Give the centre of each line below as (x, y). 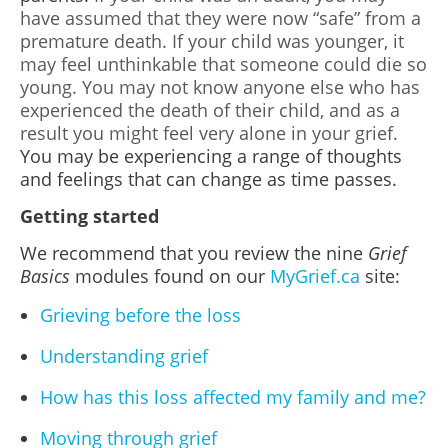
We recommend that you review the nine (194, 253)
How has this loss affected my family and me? (233, 397)
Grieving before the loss (140, 315)
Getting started (89, 216)
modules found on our (170, 276)
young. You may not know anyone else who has (220, 87)
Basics (45, 276)
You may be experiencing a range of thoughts (211, 156)
